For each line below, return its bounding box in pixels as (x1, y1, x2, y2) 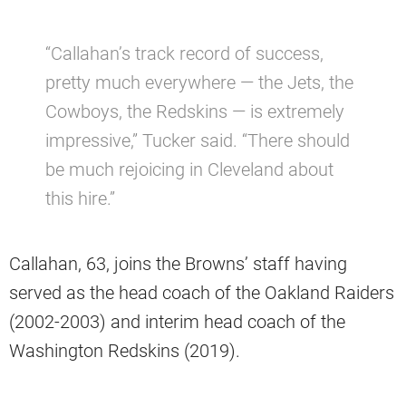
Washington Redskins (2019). (9, 340, 240, 362)
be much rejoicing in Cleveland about (45, 159, 333, 181)
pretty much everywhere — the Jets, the (45, 72, 353, 94)
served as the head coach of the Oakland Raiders (9, 282, 394, 304)
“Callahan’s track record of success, (45, 43, 324, 65)
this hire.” (45, 188, 115, 210)
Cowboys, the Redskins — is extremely (45, 101, 344, 123)
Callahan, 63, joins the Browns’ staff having (9, 253, 347, 275)
